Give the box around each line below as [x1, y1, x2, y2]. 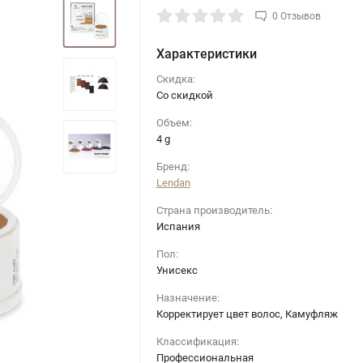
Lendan [156, 176, 190, 189]
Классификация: [156, 335, 239, 348]
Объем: [156, 116, 192, 129]
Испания [156, 220, 200, 233]
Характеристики [156, 45, 257, 62]
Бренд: [156, 160, 190, 173]
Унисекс [156, 263, 198, 276]
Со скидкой [156, 88, 213, 101]
